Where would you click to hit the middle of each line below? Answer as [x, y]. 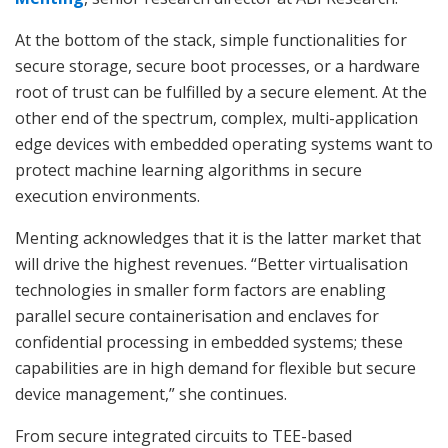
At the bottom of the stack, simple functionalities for [211, 39]
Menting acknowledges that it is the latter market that [218, 237]
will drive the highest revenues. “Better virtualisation [211, 263]
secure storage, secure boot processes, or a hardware [217, 65]
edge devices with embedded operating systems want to [224, 143]
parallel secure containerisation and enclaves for [197, 315]
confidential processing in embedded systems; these [209, 341]
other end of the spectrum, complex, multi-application [216, 117]
